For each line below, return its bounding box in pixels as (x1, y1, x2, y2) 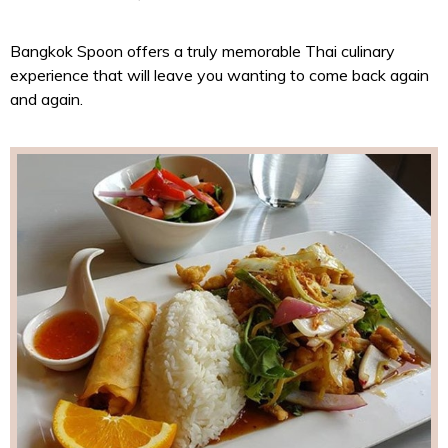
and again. (10, 89, 83, 109)
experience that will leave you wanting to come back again (10, 65, 429, 85)
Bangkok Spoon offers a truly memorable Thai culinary (10, 41, 395, 61)
